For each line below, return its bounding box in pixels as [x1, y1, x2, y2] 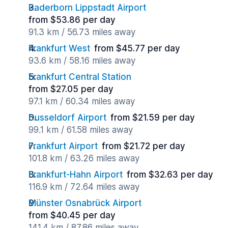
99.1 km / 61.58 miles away [28, 125, 133, 135]
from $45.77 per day [94, 43, 180, 53]
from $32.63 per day [127, 169, 213, 180]
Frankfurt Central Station [28, 72, 131, 82]
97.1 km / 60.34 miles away [28, 96, 135, 106]
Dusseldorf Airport [28, 112, 106, 123]
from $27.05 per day [28, 84, 113, 94]
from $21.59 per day [110, 112, 195, 123]
